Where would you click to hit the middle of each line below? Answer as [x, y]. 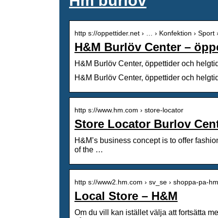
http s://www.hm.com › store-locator [129, 110]
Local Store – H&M [126, 196]
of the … [89, 149]
